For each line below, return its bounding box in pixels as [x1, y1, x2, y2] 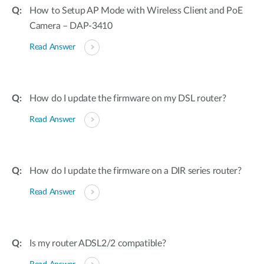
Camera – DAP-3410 [29, 21, 113, 31]
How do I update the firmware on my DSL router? [29, 94, 226, 103]
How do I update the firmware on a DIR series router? [29, 166, 242, 176]
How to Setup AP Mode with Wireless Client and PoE [29, 6, 243, 15]
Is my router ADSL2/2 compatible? [29, 239, 166, 248]
